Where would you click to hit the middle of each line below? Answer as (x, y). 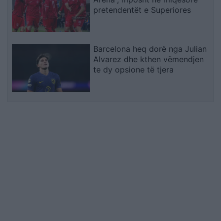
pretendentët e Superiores (142, 10)
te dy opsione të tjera (134, 70)
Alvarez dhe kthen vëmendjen (149, 59)
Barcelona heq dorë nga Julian (150, 49)
